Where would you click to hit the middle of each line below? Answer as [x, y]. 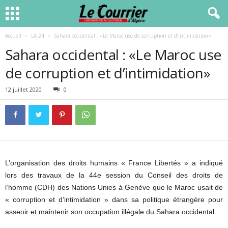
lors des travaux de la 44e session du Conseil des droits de [114, 175]
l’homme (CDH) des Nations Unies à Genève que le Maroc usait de [114, 187]
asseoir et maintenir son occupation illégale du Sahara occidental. [111, 212]
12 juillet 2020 [23, 89]
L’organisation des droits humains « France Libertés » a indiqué [114, 163]
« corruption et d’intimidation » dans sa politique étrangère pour [114, 199]
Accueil [13, 36]
